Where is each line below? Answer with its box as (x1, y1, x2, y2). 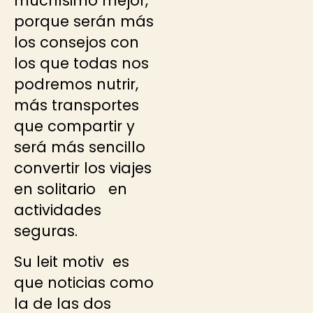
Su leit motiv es (14, 252, 129, 272)
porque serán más (14, 10, 154, 31)
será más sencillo (14, 136, 145, 157)
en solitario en (14, 178, 127, 199)
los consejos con (14, 31, 139, 52)
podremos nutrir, (14, 73, 138, 94)
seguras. (14, 220, 78, 241)
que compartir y (14, 115, 135, 136)
